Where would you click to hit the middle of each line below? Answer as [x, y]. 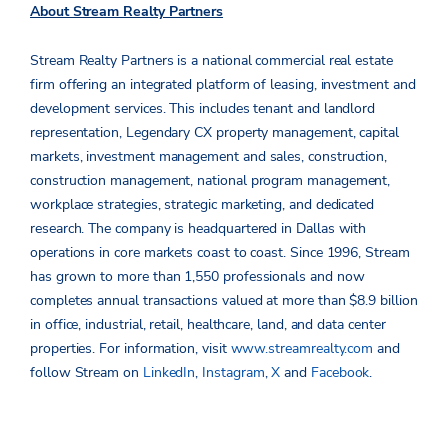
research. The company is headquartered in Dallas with [198, 229]
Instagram [233, 373]
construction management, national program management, [210, 181]
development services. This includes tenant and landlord [203, 109]
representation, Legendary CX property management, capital [215, 133]
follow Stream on [86, 373]
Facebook [340, 373]
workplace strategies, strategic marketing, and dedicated [202, 205]
